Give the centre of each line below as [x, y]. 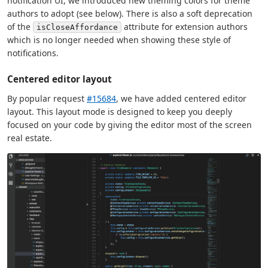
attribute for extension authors [185, 27]
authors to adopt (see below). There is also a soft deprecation [130, 14]
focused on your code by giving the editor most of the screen [130, 125]
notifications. [33, 53]
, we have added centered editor [181, 99]
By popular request [47, 99]
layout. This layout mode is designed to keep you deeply [120, 112]
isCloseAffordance [77, 28]
